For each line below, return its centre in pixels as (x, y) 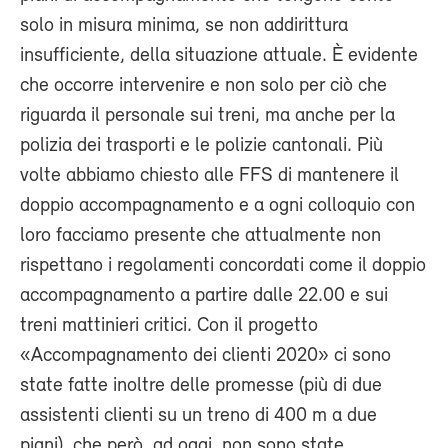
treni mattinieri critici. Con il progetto (169, 325)
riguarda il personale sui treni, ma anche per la (207, 115)
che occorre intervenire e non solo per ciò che (203, 85)
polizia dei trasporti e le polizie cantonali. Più (201, 145)
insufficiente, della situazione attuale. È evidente (219, 55)
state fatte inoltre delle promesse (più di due (201, 385)
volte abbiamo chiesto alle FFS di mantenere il (209, 175)
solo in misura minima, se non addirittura (184, 25)
